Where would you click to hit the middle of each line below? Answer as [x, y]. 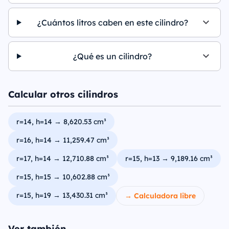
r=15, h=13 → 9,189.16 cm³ [169, 158]
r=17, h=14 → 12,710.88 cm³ [63, 158]
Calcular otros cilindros [63, 94]
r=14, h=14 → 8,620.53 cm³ [61, 122]
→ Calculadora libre [160, 196]
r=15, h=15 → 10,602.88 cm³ [63, 177]
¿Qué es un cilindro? [113, 56]
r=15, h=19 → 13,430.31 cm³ [62, 195]
